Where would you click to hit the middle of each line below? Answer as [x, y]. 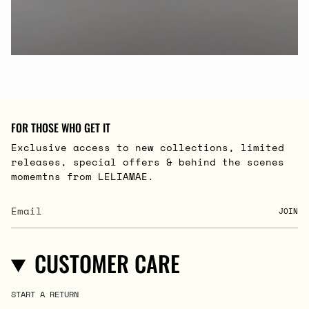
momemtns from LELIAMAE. [82, 177]
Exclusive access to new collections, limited [148, 148]
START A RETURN [45, 294]
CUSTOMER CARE [107, 263]
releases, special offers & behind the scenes [148, 162]
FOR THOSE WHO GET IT [61, 128]
